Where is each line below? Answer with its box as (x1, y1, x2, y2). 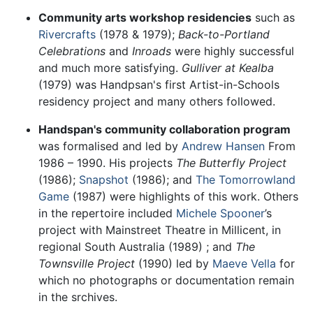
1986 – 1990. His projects (38, 156, 176, 170)
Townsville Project (38, 256, 135, 271)
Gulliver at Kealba (182, 61, 274, 75)
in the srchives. (38, 290, 117, 305)
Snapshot (79, 173, 129, 187)
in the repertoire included (38, 206, 176, 221)
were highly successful (171, 44, 294, 59)
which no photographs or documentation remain (38, 273, 294, 288)
